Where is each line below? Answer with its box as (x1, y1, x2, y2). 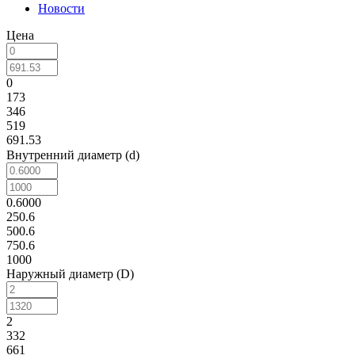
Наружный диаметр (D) (6, 267, 134, 281)
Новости (38, 2, 85, 15)
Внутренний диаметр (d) (6, 148, 139, 162)
